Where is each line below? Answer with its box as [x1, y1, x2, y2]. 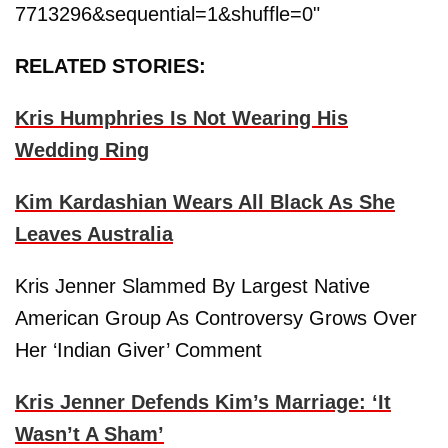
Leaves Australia [15, 223, 173, 246]
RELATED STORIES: [15, 55, 206, 78]
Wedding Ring [15, 139, 149, 162]
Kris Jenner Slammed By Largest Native [15, 275, 370, 298]
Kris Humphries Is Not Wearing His [15, 107, 348, 130]
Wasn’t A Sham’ [15, 423, 164, 446]
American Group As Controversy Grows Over [15, 307, 417, 330]
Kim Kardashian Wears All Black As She [15, 191, 395, 214]
